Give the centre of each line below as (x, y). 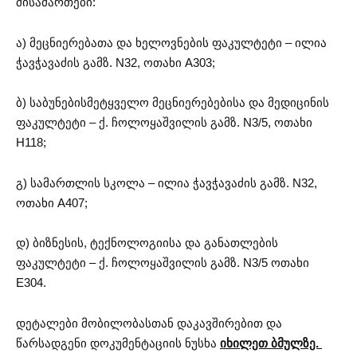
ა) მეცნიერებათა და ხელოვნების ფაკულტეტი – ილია (171, 42)
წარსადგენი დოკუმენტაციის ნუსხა (118, 343)
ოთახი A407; (52, 202)
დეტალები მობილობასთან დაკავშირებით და (149, 323)
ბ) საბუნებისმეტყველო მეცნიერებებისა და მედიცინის (173, 103)
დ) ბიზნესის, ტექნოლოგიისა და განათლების (147, 243)
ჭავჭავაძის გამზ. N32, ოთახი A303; (116, 62)
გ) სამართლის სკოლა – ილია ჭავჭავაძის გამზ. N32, (167, 182)
